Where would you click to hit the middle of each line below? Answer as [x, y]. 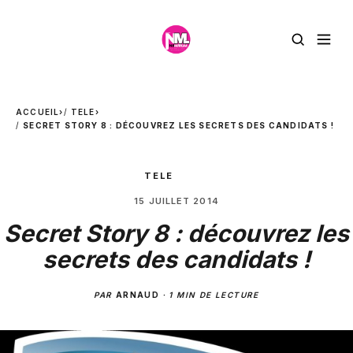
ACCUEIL [38, 112]
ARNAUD [137, 295]
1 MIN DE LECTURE [214, 295]
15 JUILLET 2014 [176, 201]
